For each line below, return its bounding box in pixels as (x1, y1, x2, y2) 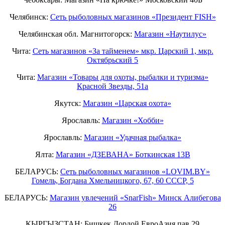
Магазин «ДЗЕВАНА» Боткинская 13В (55, 150, 190, 159)
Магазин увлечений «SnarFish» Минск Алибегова (49, 193, 221, 202)
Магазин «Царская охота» (82, 99, 171, 108)
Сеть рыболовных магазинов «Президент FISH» (50, 13, 216, 22)
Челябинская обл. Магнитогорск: (19, 30, 134, 39)
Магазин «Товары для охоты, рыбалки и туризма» (37, 73, 208, 82)
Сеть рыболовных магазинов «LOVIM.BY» (60, 167, 210, 176)
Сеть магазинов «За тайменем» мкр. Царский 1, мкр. (32, 47, 213, 56)
